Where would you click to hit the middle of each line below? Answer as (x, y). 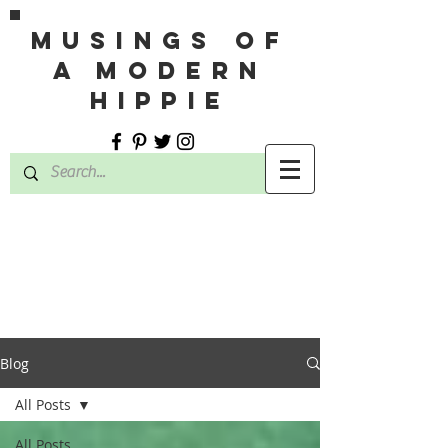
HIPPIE (160, 100)
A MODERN (160, 70)
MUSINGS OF (160, 40)
